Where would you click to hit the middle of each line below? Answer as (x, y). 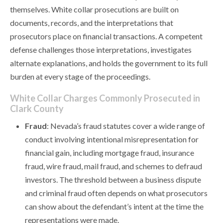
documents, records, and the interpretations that (92, 23)
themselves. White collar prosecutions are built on (94, 9)
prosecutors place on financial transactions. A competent (106, 36)
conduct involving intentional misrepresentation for (112, 139)
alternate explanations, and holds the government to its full (109, 63)
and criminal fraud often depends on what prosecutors (116, 193)
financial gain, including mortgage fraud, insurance (110, 153)
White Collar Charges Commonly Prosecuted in (105, 98)
